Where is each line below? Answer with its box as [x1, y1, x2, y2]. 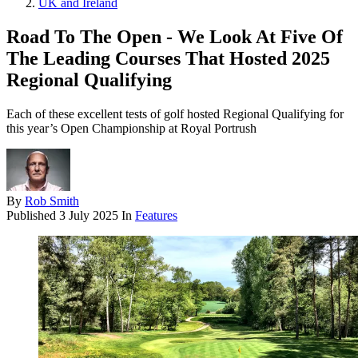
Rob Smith [25, 194, 79, 209]
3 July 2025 [59, 209, 118, 223]
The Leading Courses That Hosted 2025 [6, 48, 330, 70]
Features [135, 209, 177, 223]
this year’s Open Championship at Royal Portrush [6, 121, 257, 136]
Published [6, 209, 59, 223]
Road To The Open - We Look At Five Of [6, 26, 343, 48]
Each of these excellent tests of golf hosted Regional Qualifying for [6, 107, 344, 121]
